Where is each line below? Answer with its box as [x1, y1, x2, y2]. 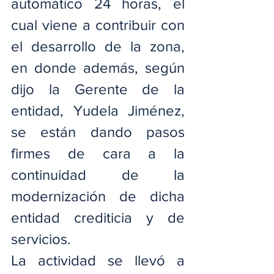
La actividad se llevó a [11, 252, 185, 269]
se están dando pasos [11, 124, 185, 141]
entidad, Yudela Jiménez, [11, 102, 185, 119]
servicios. [11, 231, 71, 248]
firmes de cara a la [11, 145, 185, 162]
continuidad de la [11, 166, 185, 183]
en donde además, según [11, 59, 185, 76]
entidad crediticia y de [11, 209, 185, 226]
